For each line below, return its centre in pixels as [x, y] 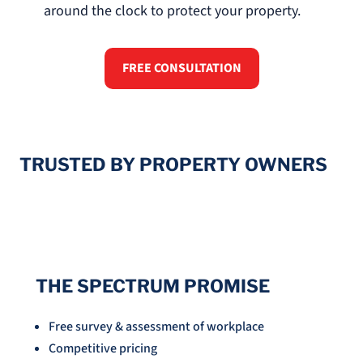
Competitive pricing [103, 349]
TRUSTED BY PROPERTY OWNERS [173, 165]
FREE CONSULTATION [181, 68]
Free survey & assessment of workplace [156, 327]
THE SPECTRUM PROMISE [153, 286]
